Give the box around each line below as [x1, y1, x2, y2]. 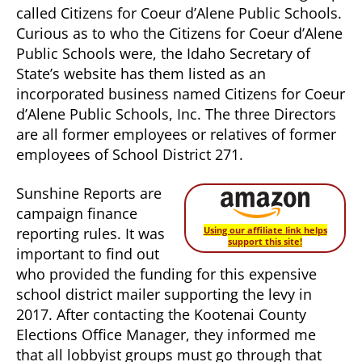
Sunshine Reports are [16, 183, 162, 203]
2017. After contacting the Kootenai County [16, 304, 306, 324]
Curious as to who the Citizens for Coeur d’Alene [16, 23, 343, 44]
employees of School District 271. [16, 145, 243, 165]
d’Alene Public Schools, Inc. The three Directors [16, 104, 336, 124]
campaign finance [16, 203, 137, 223]
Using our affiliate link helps [203, 224, 327, 237]
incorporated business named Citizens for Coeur [16, 84, 345, 104]
